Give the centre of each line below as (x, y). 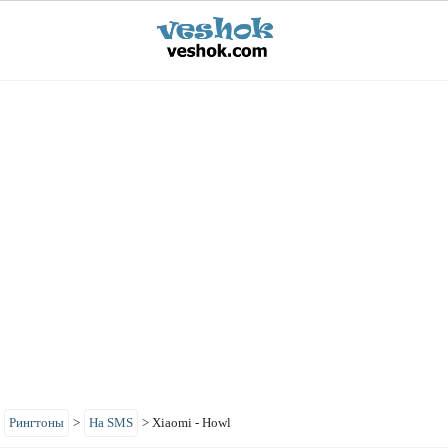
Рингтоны (36, 422)
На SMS (111, 422)
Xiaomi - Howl (191, 422)
